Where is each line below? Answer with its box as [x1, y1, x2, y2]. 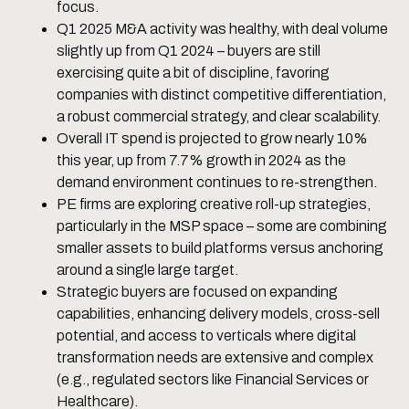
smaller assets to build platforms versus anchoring [57, 240, 384, 257]
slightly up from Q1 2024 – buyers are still [57, 43, 321, 59]
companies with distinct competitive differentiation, [57, 87, 387, 103]
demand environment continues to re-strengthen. [57, 174, 378, 191]
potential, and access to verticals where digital [57, 328, 357, 344]
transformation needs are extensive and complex [57, 350, 374, 366]
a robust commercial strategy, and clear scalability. [57, 109, 382, 125]
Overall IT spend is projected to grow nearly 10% [57, 131, 369, 147]
